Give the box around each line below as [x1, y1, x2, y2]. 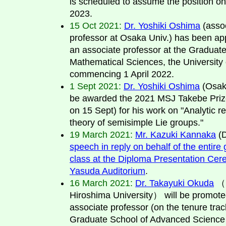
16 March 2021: [70, 178, 133, 188]
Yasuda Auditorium [70, 165, 145, 176]
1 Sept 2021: [70, 81, 121, 91]
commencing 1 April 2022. [70, 69, 174, 79]
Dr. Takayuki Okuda [135, 178, 214, 188]
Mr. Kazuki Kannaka [135, 129, 216, 140]
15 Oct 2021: [70, 20, 122, 31]
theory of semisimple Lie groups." [70, 117, 203, 128]
